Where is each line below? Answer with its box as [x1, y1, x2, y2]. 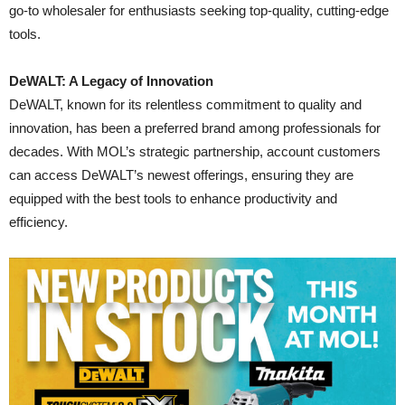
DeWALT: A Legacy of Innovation [9, 73, 213, 89]
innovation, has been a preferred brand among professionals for [9, 120, 381, 136]
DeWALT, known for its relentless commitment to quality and [9, 97, 362, 112]
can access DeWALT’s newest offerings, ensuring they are [9, 167, 353, 183]
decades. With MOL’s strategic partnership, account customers [9, 144, 381, 159]
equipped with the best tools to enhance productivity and [9, 191, 337, 206]
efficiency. [9, 214, 68, 230]
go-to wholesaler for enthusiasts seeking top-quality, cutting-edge [9, 3, 389, 18]
